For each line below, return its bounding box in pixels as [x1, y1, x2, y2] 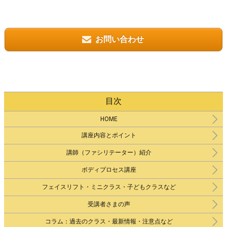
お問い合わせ [95, 34, 144, 45]
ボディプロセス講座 [81, 166, 136, 174]
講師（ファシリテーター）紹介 [66, 149, 152, 157]
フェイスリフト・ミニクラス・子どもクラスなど [42, 183, 176, 191]
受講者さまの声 [87, 201, 130, 208]
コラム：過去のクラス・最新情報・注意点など [45, 218, 173, 225]
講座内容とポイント [81, 132, 136, 139]
